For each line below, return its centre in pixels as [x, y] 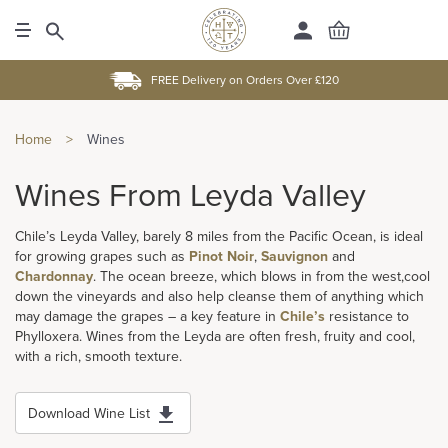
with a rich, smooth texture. [98, 356]
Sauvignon [296, 256]
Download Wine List [89, 414]
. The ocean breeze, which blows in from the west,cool [261, 276]
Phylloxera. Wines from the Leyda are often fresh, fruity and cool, [215, 336]
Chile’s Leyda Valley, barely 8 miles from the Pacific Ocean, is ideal [219, 236]
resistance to [369, 316]
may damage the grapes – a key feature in [147, 316]
